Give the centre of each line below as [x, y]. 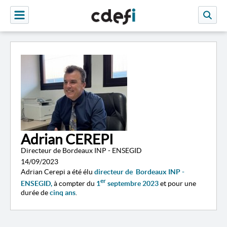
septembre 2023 [133, 183]
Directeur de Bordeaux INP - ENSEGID [81, 150]
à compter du [73, 183]
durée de [35, 192]
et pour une [178, 183]
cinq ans [63, 192]
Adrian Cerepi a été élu [57, 172]
